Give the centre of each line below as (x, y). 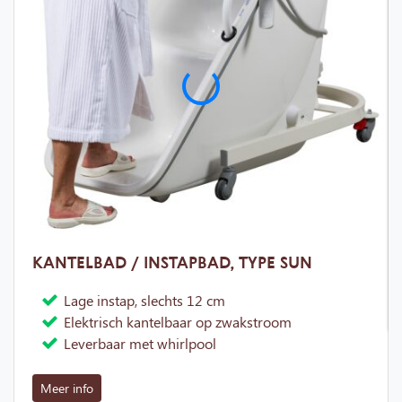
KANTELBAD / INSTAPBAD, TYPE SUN (172, 262)
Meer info (67, 388)
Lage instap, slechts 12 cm (144, 300)
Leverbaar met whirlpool (140, 343)
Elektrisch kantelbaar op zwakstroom (178, 321)
